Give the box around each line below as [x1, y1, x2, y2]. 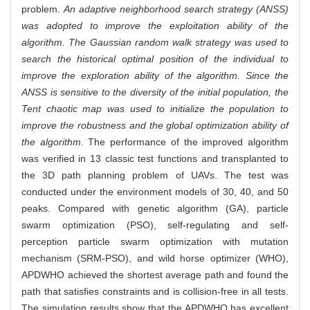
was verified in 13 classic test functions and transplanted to [21, 153, 289, 165]
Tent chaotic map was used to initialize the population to [21, 103, 289, 115]
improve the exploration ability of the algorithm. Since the [21, 70, 289, 82]
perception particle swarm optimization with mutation [21, 236, 289, 248]
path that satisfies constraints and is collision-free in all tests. [21, 286, 289, 298]
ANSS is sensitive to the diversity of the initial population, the [21, 86, 289, 98]
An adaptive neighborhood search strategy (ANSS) [64, 3, 289, 15]
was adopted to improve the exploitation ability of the [21, 20, 289, 32]
